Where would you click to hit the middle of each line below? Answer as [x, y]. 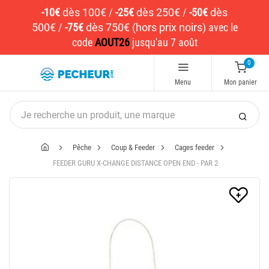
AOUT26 [112, 42]
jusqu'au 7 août [163, 42]
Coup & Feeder [133, 147]
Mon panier [240, 82]
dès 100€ [84, 12]
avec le [222, 27]
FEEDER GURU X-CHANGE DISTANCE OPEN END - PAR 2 [135, 163]
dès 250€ [158, 12]
